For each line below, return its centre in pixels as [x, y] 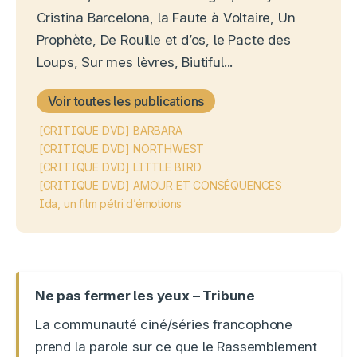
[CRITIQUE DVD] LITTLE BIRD [120, 167]
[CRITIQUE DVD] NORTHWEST [122, 148]
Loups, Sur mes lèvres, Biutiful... [135, 62]
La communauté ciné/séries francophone [164, 325]
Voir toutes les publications [126, 101]
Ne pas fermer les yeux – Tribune [145, 296]
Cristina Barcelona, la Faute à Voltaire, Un [166, 17]
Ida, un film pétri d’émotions [110, 203]
